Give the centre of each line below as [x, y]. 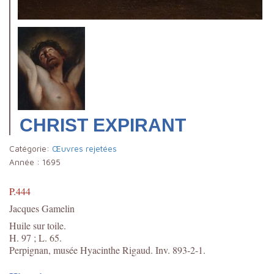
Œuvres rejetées [84, 148]
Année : [26, 162]
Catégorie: [31, 148]
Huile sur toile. [38, 225]
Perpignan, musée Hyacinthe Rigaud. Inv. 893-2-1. [107, 250]
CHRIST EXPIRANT [103, 125]
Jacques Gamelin [42, 208]
